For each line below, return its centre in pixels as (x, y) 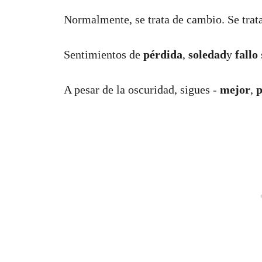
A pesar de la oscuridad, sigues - (142, 89)
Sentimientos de (104, 54)
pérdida (163, 54)
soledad (207, 54)
